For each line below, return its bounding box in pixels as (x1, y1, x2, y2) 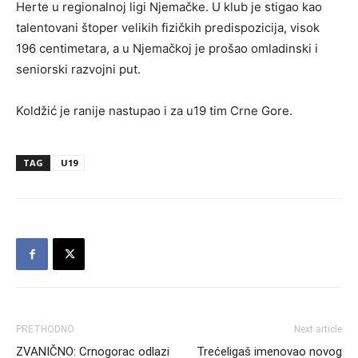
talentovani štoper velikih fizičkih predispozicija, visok (16, 20, 320, 35)
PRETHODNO (16, 324, 74, 335)
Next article (294, 324, 342, 335)
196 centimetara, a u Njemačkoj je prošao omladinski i (16, 41, 318, 56)
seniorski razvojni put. (16, 62, 141, 77)
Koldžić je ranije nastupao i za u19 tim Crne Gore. (16, 103, 292, 118)
